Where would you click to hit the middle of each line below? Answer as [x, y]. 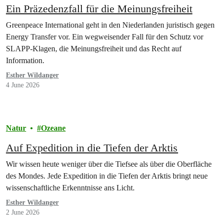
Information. [25, 60]
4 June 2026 [23, 85]
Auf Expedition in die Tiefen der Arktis [92, 147]
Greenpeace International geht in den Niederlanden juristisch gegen [110, 25]
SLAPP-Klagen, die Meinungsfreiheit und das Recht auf [94, 48]
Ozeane [53, 128]
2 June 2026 [23, 212]
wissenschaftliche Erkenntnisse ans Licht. [70, 187]
